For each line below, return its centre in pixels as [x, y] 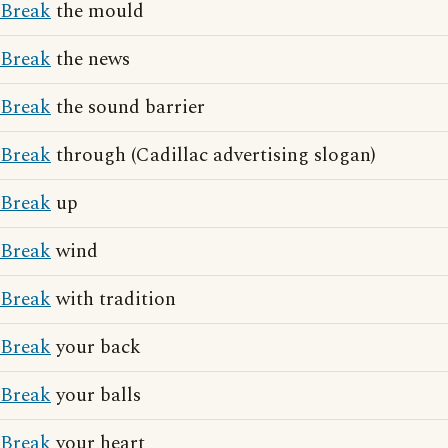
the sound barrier [128, 107]
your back [96, 347]
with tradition [113, 299]
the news [90, 59]
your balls [96, 395]
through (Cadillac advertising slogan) [213, 155]
